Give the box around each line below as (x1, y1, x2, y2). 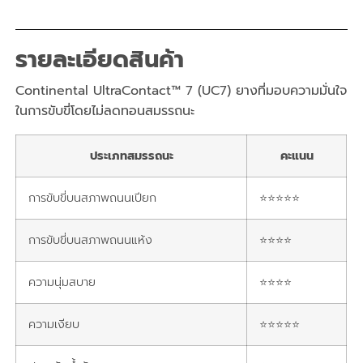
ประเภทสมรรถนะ (89, 146, 173, 164)
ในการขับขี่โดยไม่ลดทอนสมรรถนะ (15, 100, 195, 121)
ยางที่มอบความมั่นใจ (236, 80, 348, 100)
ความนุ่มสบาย (28, 272, 96, 291)
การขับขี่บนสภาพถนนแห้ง (28, 230, 153, 249)
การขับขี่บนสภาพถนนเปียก (28, 188, 157, 207)
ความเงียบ (28, 314, 80, 333)
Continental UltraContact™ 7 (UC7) (15, 80, 237, 100)
